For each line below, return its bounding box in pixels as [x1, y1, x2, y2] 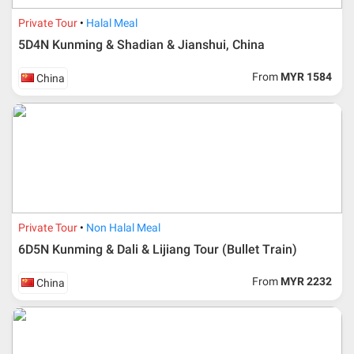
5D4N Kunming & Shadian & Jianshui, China [18, 36, 265, 52]
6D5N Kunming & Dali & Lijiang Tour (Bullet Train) [18, 241, 298, 257]
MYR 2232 [281, 274, 333, 288]
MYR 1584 [281, 70, 333, 83]
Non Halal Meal [86, 220, 161, 234]
